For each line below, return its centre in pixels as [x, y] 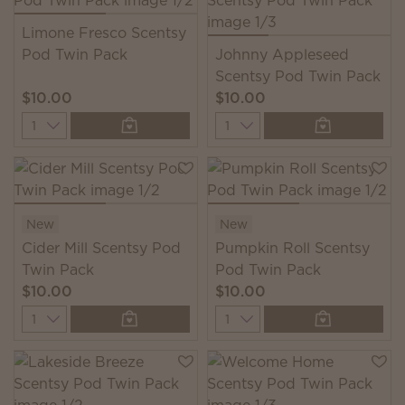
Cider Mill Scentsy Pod [101, 248]
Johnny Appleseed [282, 54]
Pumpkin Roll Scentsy [292, 248]
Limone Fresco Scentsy [104, 33]
